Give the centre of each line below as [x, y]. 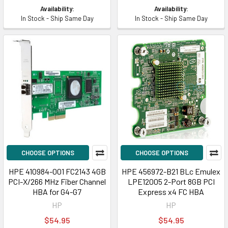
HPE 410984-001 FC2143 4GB [57, 171]
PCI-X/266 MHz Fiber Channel [57, 181]
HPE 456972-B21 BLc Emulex [171, 171]
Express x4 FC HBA [171, 192]
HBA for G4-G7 [57, 192]
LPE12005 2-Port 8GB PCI [171, 181]
